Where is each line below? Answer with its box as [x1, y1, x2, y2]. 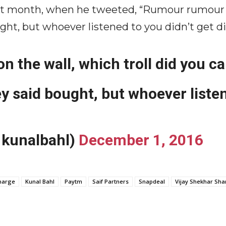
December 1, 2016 [79, 131, 204, 149]
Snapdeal [139, 178, 165, 185]
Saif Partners [92, 178, 129, 185]
